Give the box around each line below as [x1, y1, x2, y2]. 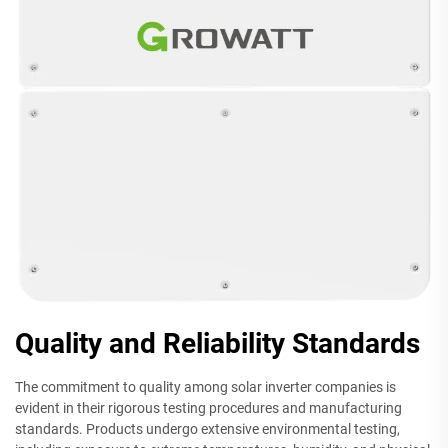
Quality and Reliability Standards [15, 326, 420, 360]
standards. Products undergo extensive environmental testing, [15, 420, 400, 437]
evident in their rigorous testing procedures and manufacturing [15, 399, 402, 416]
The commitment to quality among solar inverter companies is [15, 378, 396, 395]
